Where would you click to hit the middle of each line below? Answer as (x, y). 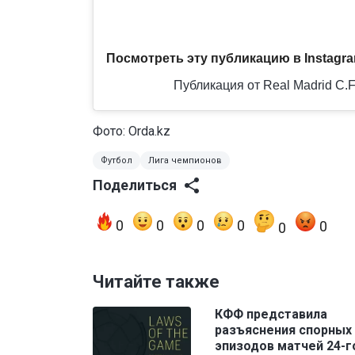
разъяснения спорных (283, 330)
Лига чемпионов (185, 160)
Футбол (116, 160)
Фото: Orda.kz (132, 131)
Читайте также (156, 281)
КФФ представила (271, 314)
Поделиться (135, 185)
